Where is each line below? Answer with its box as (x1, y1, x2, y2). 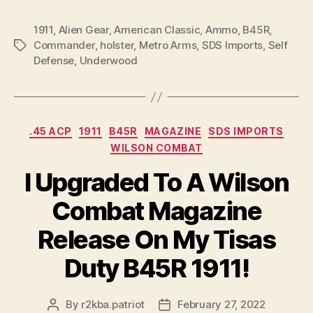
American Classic (114, 23, 201, 36)
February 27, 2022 (177, 298, 265, 311)
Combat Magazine (51, 196, 262, 226)
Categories (156, 121, 218, 136)
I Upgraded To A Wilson (24, 167, 289, 198)
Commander (34, 38, 95, 52)
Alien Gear (58, 23, 109, 36)
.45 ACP (29, 125, 72, 137)
